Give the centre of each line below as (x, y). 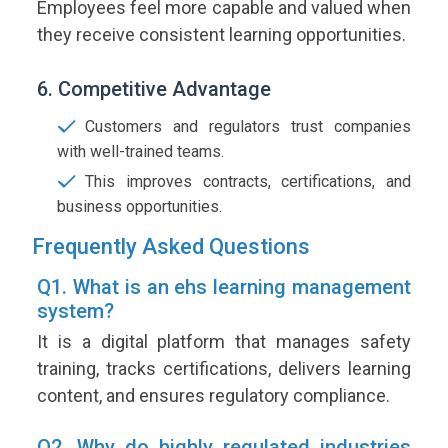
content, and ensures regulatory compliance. (213, 396)
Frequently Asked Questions (171, 247)
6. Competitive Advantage (154, 89)
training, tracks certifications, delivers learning (224, 369)
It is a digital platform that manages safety (224, 342)
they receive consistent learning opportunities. (221, 35)
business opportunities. (139, 207)
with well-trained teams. (140, 152)
